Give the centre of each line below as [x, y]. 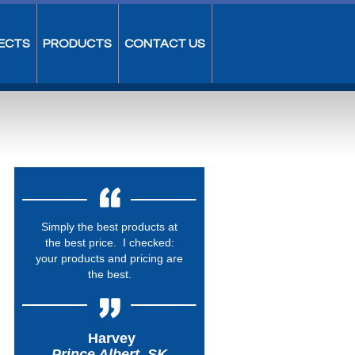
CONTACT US [165, 44]
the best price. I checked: [109, 242]
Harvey [109, 338]
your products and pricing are [109, 258]
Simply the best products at [109, 227]
